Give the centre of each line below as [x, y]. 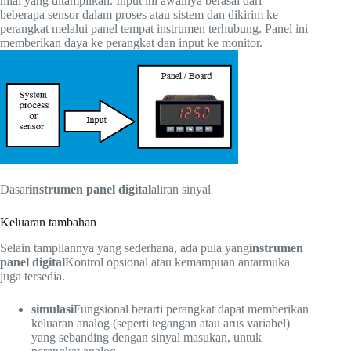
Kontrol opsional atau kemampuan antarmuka [177, 262]
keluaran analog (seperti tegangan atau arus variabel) [161, 323]
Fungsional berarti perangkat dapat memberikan [191, 309]
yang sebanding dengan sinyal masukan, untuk [147, 337]
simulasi [52, 309]
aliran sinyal [181, 189]
